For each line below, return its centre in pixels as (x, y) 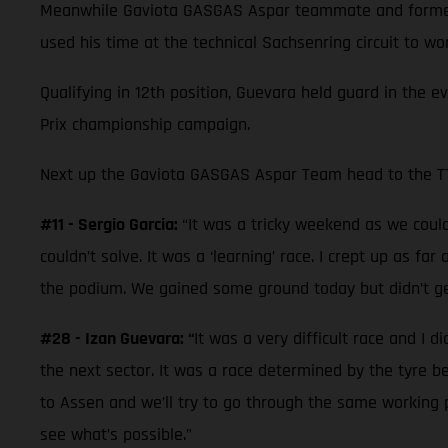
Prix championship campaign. (145, 125)
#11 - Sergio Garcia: (111, 225)
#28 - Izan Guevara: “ (117, 339)
